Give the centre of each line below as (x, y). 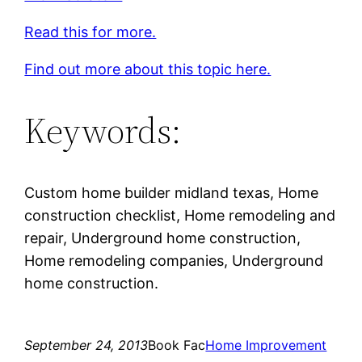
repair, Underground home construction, (163, 238)
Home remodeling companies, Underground (174, 260)
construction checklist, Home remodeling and (180, 215)
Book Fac (177, 345)
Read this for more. (90, 32)
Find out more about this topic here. (148, 69)
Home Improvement (266, 345)
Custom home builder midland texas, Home (172, 192)
